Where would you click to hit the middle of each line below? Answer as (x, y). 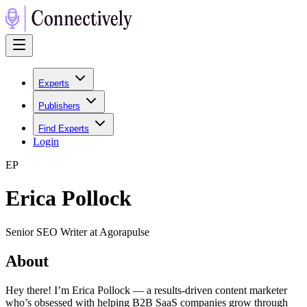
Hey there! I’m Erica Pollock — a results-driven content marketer (146, 290)
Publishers (59, 106)
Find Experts (64, 128)
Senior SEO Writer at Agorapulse (77, 232)
